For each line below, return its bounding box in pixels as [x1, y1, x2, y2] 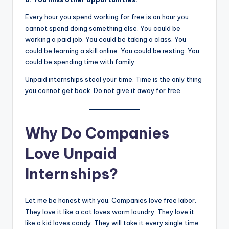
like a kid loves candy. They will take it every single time [25, 219, 199, 227]
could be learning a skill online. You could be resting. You [25, 46, 199, 55]
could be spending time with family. [25, 57, 136, 66]
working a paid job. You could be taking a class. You [25, 35, 186, 43]
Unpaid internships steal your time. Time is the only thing [25, 75, 202, 83]
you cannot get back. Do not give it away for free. [25, 86, 182, 95]
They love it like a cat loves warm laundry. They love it [25, 208, 194, 216]
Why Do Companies [25, 124, 169, 143]
